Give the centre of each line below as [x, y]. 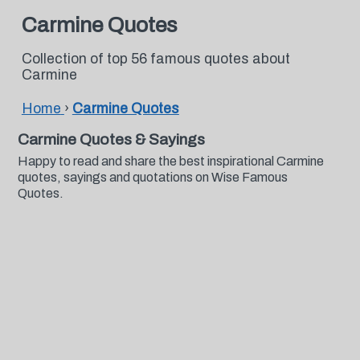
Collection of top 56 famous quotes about [155, 59]
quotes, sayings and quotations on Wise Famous [152, 177]
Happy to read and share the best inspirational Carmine [170, 161]
